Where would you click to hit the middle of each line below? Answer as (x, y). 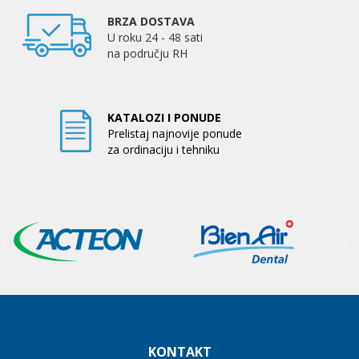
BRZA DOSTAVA (151, 22)
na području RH (147, 54)
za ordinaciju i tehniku (163, 150)
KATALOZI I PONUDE (164, 118)
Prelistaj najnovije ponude (175, 134)
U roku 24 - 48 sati (155, 38)
